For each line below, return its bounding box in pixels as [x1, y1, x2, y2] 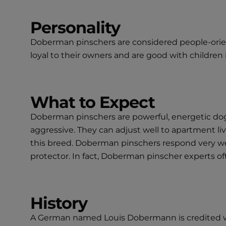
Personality [30, 17, 121, 37]
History [30, 193, 88, 213]
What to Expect [30, 92, 155, 112]
